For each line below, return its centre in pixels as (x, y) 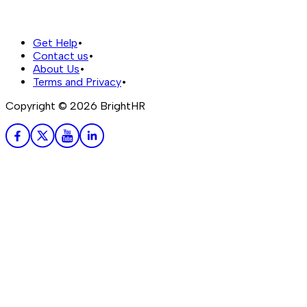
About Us (56, 69)
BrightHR (121, 106)
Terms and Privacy (77, 82)
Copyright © (38, 106)
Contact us (61, 56)
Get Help (55, 42)
